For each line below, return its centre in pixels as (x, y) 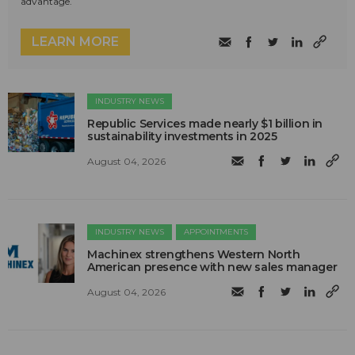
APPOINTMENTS (216, 231)
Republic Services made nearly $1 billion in (205, 123)
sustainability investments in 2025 (182, 136)
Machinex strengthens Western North (194, 254)
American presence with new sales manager (212, 267)
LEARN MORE (75, 41)
